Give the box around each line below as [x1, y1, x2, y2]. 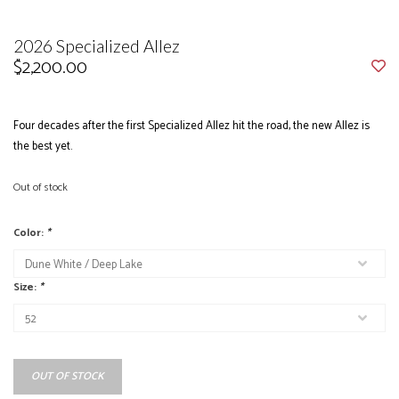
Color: [13, 224, 46, 241]
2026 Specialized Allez [13, 36, 180, 56]
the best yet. [13, 137, 72, 156]
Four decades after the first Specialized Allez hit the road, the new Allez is [13, 117, 370, 135]
